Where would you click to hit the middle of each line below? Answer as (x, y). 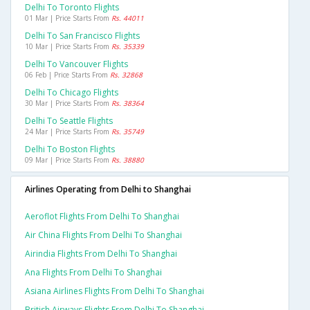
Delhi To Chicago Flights (72, 93)
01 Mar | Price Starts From (68, 18)
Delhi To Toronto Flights (72, 8)
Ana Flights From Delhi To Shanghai (93, 273)
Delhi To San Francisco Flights (82, 36)
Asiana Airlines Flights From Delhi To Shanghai (115, 291)
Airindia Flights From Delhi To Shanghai (101, 254)
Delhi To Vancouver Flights (76, 64)
